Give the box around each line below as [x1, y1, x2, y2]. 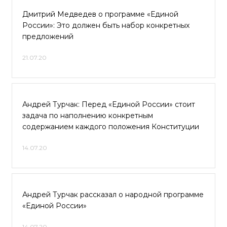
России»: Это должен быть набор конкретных [22, 21, 190, 30]
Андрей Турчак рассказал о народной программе [22, 190, 204, 199]
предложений [22, 32, 73, 41]
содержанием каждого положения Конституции [22, 122, 199, 131]
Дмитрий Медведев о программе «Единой [22, 10, 178, 19]
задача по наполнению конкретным [22, 111, 153, 120]
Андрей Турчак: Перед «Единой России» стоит [22, 100, 195, 109]
